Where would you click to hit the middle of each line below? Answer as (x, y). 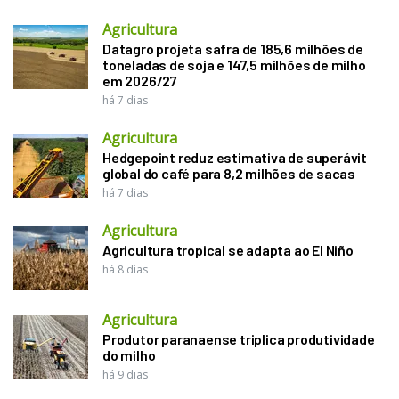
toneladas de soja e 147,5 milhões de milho (234, 64)
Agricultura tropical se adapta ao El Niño (228, 249)
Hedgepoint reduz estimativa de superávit (235, 157)
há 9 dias (125, 374)
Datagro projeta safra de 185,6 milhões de (233, 48)
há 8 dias (125, 269)
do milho (129, 354)
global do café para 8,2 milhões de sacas (229, 173)
